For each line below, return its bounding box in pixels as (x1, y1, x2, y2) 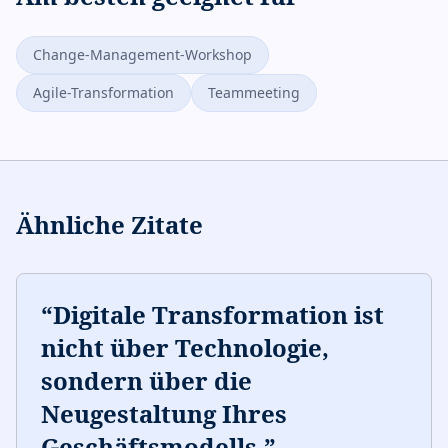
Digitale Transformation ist (53, 298, 384, 331)
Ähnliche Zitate (16, 208, 203, 241)
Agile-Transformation (33, 83, 174, 102)
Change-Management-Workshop (33, 45, 252, 64)
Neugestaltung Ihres (41, 397, 287, 430)
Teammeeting (208, 83, 300, 102)
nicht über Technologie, (41, 331, 329, 364)
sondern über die (41, 364, 252, 397)
